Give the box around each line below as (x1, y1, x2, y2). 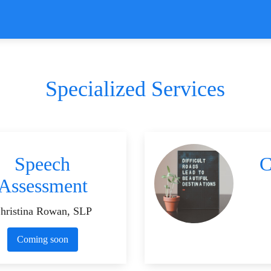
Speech (15, 154, 71, 175)
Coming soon (16, 233, 68, 244)
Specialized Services (45, 77, 226, 102)
